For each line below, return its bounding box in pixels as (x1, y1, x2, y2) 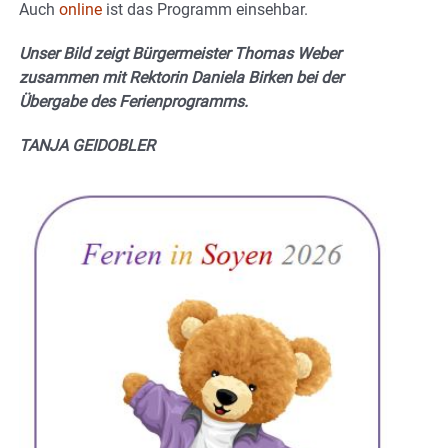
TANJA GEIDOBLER (19, 135, 155, 155)
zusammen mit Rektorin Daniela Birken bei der (19, 67, 343, 87)
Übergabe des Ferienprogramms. (19, 91, 248, 111)
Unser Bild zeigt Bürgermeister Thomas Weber (19, 43, 341, 63)
